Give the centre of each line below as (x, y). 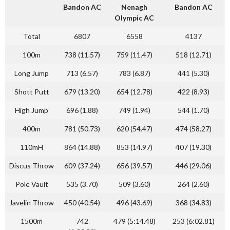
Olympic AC (134, 18)
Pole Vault (32, 184)
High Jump (32, 110)
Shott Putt (32, 92)
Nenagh (134, 7)
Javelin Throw (32, 203)
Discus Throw (32, 166)
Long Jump (32, 73)
